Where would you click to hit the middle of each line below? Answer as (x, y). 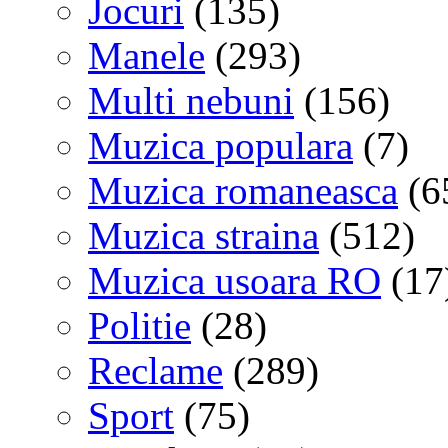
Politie (139, 325)
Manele (146, 55)
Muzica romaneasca (243, 190)
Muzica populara (220, 145)
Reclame (155, 370)
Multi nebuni (191, 100)
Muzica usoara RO (234, 280)
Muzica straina (203, 235)
